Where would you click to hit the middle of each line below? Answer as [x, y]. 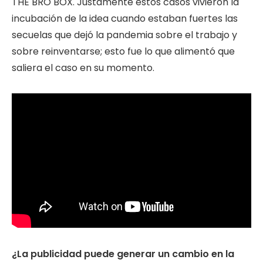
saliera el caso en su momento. [83, 68]
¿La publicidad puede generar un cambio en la [123, 254]
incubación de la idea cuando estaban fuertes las [125, 18]
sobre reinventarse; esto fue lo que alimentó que [123, 51]
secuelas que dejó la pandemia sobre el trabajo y [124, 35]
